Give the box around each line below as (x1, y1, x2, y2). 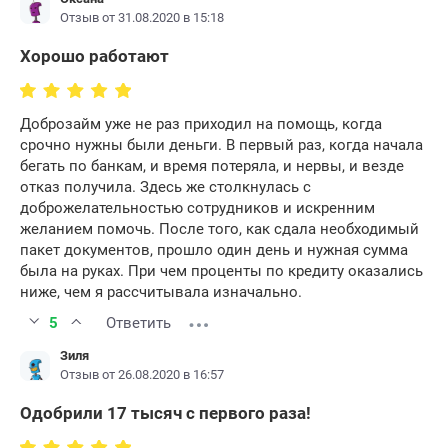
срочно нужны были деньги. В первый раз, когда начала (20, 136, 423, 155)
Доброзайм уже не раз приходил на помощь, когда (20, 115, 382, 134)
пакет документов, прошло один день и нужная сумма (20, 241, 408, 260)
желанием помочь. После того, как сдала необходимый (20, 220, 419, 239)
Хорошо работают (20, 46, 169, 67)
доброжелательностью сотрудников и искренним (20, 199, 375, 218)
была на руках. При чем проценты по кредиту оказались (20, 262, 423, 281)
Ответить (106, 314, 171, 333)
